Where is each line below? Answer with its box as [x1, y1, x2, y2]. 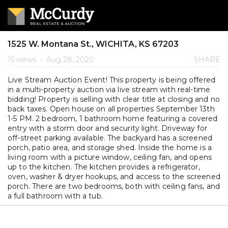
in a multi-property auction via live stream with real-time [8, 85, 211, 94]
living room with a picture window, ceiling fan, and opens [8, 153, 212, 162]
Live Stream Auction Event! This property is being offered [8, 75, 215, 84]
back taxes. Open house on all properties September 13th [8, 104, 215, 113]
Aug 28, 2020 [44, 55, 94, 64]
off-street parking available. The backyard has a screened [8, 133, 212, 142]
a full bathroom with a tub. [8, 191, 103, 201]
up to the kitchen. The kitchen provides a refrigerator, [8, 162, 200, 172]
